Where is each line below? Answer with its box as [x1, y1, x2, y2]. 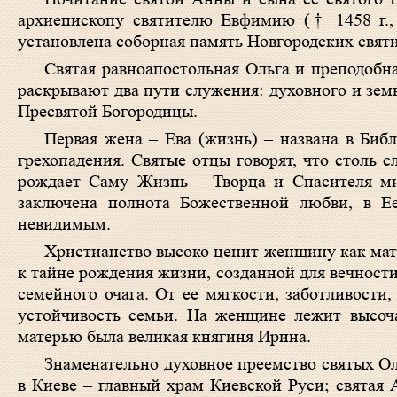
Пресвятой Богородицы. [18, 102, 198, 121]
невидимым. [18, 214, 111, 234]
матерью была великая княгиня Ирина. [18, 327, 311, 346]
